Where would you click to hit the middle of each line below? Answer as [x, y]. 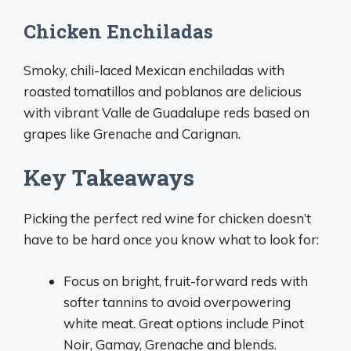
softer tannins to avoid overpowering [177, 302]
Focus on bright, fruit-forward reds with [186, 280]
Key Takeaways [109, 177]
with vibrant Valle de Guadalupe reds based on [166, 112]
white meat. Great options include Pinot [184, 323]
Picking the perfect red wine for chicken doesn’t [167, 218]
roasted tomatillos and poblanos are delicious [163, 91]
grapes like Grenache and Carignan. [132, 133]
